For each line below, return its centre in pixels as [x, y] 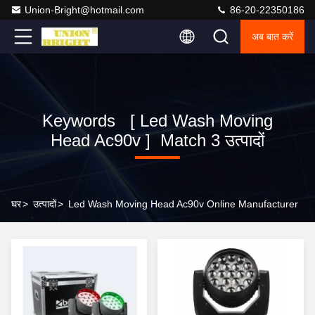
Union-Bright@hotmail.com [84, 10]
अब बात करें [272, 37]
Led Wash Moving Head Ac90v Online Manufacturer [183, 204]
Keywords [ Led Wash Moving [157, 121]
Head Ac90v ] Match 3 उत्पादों [157, 140]
